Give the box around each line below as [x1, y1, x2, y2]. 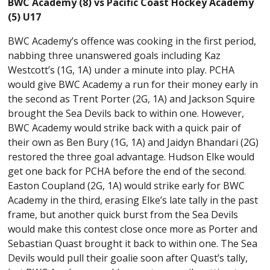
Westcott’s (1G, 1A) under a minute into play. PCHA [8, 63, 235, 77]
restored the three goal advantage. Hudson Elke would [8, 149, 255, 163]
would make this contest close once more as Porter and [8, 222, 258, 236]
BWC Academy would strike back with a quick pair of [8, 121, 242, 134]
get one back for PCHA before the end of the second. [8, 164, 246, 178]
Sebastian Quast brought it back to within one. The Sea [8, 236, 258, 250]
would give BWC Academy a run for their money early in [8, 77, 259, 91]
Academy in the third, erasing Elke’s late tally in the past [8, 193, 259, 207]
